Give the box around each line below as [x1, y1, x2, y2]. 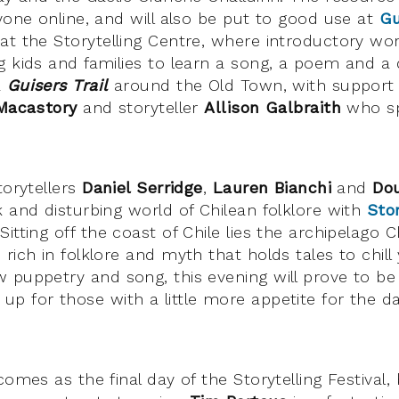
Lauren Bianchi [212, 177, 332, 197]
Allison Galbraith [204, 97, 342, 117]
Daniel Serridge [82, 177, 203, 197]
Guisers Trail [6, 75, 109, 94]
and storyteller [77, 97, 205, 117]
